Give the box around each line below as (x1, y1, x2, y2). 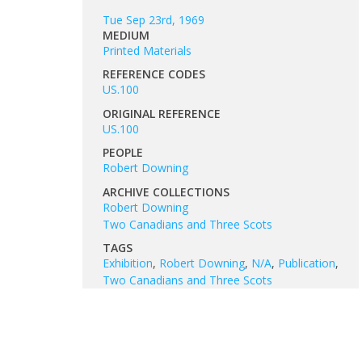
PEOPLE (103, 145, 143, 160)
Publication (278, 255, 335, 271)
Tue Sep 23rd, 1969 (103, 11, 204, 27)
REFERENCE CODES (103, 66, 205, 82)
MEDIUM (103, 27, 149, 43)
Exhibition (103, 255, 153, 271)
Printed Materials (103, 42, 192, 58)
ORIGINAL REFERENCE (103, 105, 221, 121)
